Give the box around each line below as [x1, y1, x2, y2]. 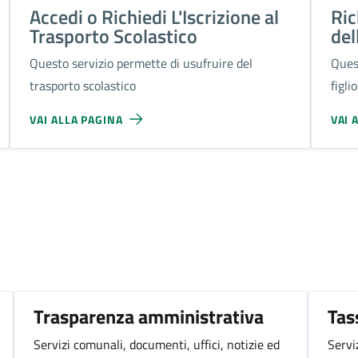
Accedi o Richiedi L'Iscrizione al [30, 2, 280, 31]
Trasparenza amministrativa [33, 302, 264, 331]
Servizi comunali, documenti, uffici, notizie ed [33, 335, 280, 354]
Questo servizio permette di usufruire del [30, 54, 253, 73]
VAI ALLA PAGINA [30, 110, 123, 128]
